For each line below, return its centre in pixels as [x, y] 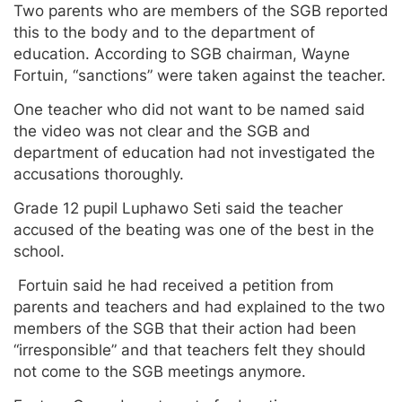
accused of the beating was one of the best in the [194, 229]
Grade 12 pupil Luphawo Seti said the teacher [178, 208]
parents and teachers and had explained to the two [199, 306]
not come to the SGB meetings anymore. [160, 371]
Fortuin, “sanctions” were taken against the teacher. [200, 75]
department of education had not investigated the [194, 152]
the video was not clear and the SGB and [162, 131]
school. [39, 251]
